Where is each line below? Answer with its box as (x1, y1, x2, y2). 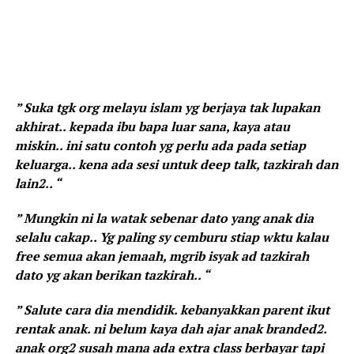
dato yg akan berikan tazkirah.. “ (14, 265, 209, 284)
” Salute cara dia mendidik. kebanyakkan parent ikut (14, 300, 330, 318)
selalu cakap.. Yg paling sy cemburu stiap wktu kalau (14, 228, 329, 246)
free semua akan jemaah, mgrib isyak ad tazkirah (14, 247, 309, 265)
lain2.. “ (14, 174, 61, 192)
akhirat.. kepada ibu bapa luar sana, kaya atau (14, 117, 290, 135)
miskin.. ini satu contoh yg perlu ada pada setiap (14, 136, 306, 154)
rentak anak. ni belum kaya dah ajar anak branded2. (14, 319, 326, 337)
